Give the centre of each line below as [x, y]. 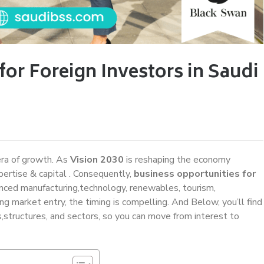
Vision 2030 [97, 159]
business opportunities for [195, 174]
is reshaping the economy [177, 159]
